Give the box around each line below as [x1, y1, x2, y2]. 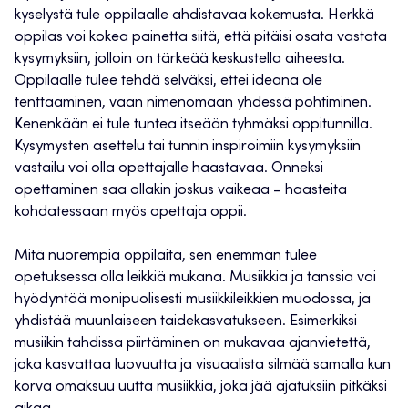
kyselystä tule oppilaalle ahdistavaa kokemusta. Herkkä [15, 8, 374, 24]
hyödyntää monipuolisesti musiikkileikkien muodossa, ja [15, 292, 371, 308]
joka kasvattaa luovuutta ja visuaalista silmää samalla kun [15, 358, 391, 373]
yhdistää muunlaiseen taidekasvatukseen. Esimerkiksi [15, 314, 357, 330]
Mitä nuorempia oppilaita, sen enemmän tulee [15, 249, 317, 264]
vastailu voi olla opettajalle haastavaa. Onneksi [15, 161, 323, 177]
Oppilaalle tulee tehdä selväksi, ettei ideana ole [15, 74, 322, 89]
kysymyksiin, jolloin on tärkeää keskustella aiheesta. [15, 52, 345, 67]
